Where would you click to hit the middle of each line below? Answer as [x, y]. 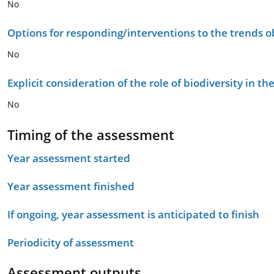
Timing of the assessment [91, 135]
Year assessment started [69, 158]
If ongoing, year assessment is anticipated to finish [133, 214]
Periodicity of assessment [71, 243]
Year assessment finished [71, 186]
